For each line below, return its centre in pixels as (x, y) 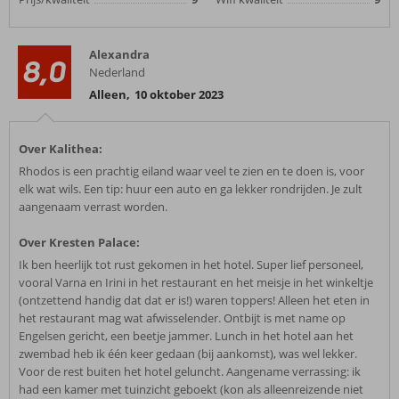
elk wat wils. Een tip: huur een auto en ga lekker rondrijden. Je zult (191, 189)
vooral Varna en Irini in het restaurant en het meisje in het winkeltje (196, 282)
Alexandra (119, 54)
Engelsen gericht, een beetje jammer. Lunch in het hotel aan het (186, 336)
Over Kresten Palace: (79, 242)
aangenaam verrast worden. (93, 207)
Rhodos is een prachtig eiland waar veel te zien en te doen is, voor (191, 171)
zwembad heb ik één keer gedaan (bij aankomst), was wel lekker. (188, 354)
